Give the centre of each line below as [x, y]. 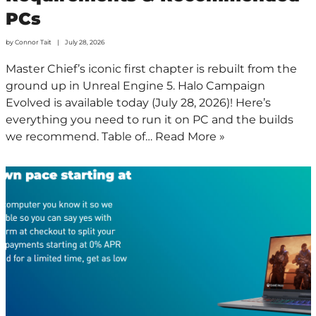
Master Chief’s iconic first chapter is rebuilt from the [151, 68]
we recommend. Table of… [80, 136]
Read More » [190, 136]
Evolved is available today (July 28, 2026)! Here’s [138, 102]
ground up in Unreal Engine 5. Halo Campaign [135, 85]
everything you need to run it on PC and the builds [149, 119]
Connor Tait [33, 42]
